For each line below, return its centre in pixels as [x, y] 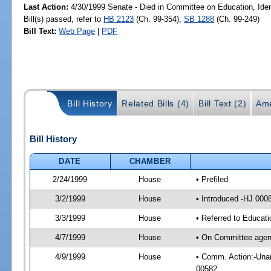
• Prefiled [212, 179]
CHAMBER [150, 161]
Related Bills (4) [155, 104]
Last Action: [46, 7]
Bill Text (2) [223, 104]
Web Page [77, 31]
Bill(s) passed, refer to [64, 19]
